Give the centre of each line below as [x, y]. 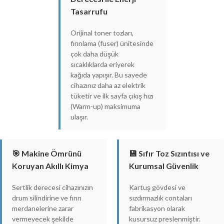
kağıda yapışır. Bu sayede [109, 74]
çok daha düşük [94, 53]
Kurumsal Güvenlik [164, 165]
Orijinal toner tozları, [102, 32]
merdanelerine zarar [43, 208]
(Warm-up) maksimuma [105, 106]
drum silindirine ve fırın [47, 197]
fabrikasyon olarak [157, 208]
